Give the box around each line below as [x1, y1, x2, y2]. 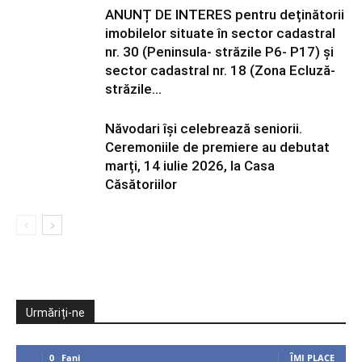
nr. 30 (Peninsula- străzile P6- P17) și [105, 44, 334, 60]
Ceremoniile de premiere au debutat [105, 139, 330, 155]
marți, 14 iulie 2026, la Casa [105, 158, 275, 174]
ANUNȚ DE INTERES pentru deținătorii [105, 6, 344, 23]
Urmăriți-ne [26, 306, 85, 319]
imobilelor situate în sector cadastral [105, 25, 335, 41]
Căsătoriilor [105, 176, 177, 192]
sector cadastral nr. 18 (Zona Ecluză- [105, 62, 335, 78]
